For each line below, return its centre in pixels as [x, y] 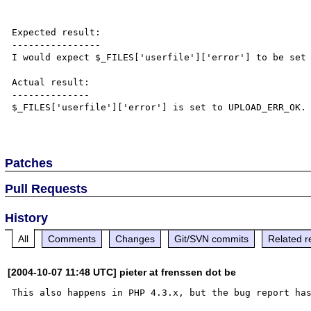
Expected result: [57, 32]
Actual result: [51, 82]
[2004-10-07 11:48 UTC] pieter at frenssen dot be [122, 272]
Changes [135, 238]
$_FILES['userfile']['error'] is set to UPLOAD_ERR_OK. [159, 107]
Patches [29, 163]
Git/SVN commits [212, 238]
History [27, 218]
